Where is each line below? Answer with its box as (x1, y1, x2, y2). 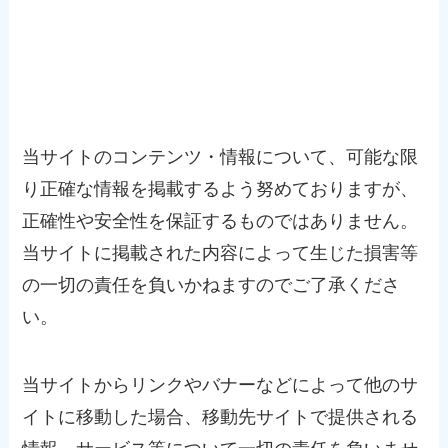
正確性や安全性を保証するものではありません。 (22, 211, 419, 232)
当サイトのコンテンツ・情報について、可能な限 (22, 147, 419, 168)
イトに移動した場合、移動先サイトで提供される (22, 407, 419, 428)
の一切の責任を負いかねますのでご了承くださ (22, 275, 401, 296)
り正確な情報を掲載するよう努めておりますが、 (22, 179, 419, 200)
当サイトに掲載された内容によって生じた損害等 (22, 243, 419, 264)
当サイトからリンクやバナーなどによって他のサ (22, 375, 419, 396)
